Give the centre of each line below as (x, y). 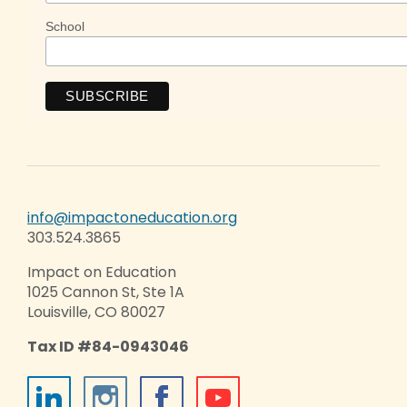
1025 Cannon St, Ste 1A (106, 292)
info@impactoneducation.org (132, 217)
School (65, 27)
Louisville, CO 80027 (96, 312)
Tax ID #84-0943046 (108, 346)
